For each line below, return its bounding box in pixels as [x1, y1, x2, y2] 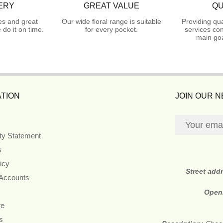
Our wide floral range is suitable [62, 17, 161, 25]
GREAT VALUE [84, 1, 139, 10]
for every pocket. [85, 25, 138, 33]
